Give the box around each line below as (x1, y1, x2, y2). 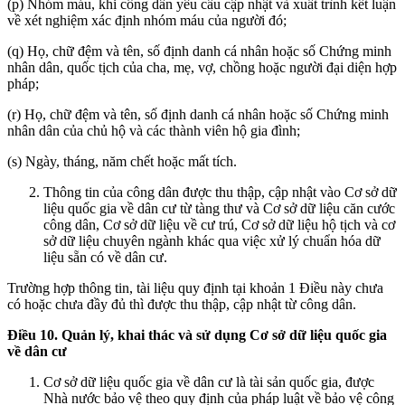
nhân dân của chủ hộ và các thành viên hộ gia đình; (7, 122, 300, 138)
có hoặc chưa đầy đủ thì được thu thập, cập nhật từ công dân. (7, 296, 356, 312)
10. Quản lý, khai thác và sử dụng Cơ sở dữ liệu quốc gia (40, 326, 387, 343)
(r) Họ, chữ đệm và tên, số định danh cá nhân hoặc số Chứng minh (7, 106, 389, 122)
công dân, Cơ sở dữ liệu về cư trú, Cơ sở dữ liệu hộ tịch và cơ (43, 216, 395, 232)
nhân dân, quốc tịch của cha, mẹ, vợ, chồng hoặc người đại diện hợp (7, 59, 397, 75)
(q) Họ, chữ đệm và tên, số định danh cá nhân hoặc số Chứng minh (7, 42, 391, 59)
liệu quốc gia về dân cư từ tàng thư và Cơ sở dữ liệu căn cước (43, 200, 395, 216)
